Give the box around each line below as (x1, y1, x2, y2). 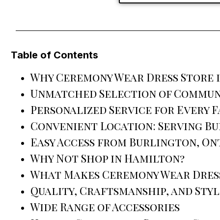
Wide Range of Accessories (30, 199, 180, 215)
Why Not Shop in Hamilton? (30, 151, 185, 166)
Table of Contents (11, 49, 98, 61)
